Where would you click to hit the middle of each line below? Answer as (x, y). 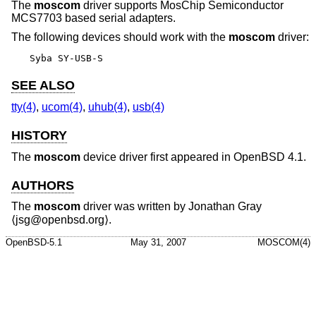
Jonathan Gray (225, 207)
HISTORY (39, 136)
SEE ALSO (43, 86)
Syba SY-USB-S (66, 59)
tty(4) (24, 107)
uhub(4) (108, 107)
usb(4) (148, 107)
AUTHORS (43, 185)
